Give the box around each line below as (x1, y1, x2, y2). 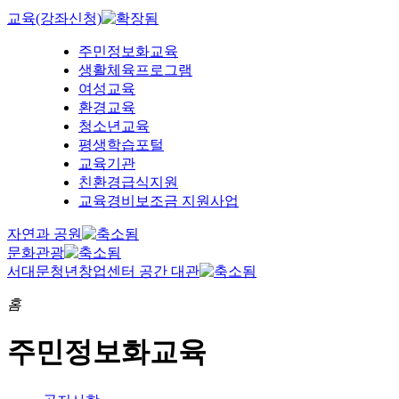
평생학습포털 (78, 136, 164, 152)
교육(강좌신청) (7, 10, 102, 26)
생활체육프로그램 (78, 61, 192, 77)
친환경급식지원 (78, 174, 178, 190)
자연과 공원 (7, 225, 82, 241)
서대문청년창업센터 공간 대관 (7, 263, 199, 279)
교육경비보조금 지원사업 (78, 192, 239, 208)
